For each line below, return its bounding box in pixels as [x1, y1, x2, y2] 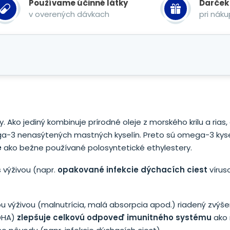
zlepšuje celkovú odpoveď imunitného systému [17, 212, 212, 223]
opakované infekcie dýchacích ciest [57, 164, 207, 175]
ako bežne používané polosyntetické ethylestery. [2, 142, 192, 153]
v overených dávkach [29, 9, 109, 20]
